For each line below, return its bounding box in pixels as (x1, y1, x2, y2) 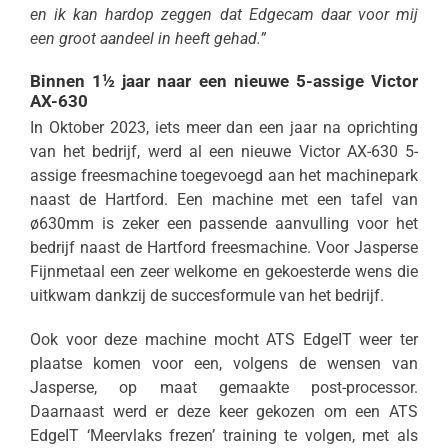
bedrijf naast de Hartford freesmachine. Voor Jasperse (29, 238, 419, 258)
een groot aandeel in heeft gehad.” (29, 28, 266, 48)
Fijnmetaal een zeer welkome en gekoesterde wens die (29, 262, 419, 282)
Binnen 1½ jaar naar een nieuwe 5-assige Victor (29, 70, 419, 91)
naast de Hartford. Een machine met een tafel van (29, 190, 419, 210)
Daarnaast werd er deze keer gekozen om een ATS (29, 402, 419, 422)
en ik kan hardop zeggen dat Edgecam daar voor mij (29, 4, 419, 24)
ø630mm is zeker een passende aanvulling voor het (29, 214, 419, 234)
